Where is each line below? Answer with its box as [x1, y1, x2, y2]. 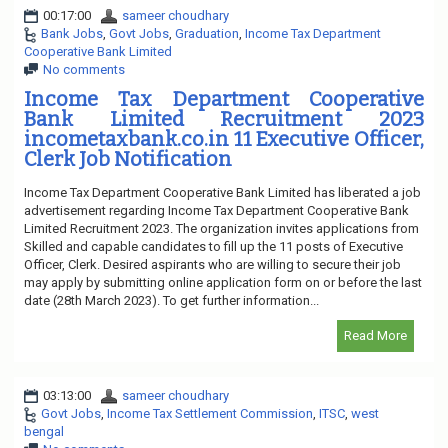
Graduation [175, 25, 239, 41]
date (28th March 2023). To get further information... [24, 292, 319, 308]
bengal [24, 423, 64, 439]
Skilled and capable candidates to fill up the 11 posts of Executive [24, 238, 403, 254]
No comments [43, 61, 125, 77]
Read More [344, 327, 407, 343]
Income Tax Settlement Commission [107, 405, 313, 421]
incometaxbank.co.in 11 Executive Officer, [24, 126, 424, 151]
